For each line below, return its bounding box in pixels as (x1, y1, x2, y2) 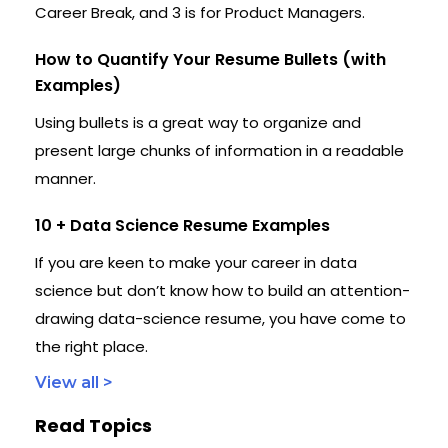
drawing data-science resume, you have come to (35, 307, 406, 329)
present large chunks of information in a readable (35, 139, 404, 161)
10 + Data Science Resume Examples (35, 213, 330, 237)
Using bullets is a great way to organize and (35, 111, 361, 133)
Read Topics (35, 412, 152, 438)
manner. (35, 167, 96, 189)
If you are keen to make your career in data (35, 251, 357, 273)
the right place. (35, 335, 148, 357)
